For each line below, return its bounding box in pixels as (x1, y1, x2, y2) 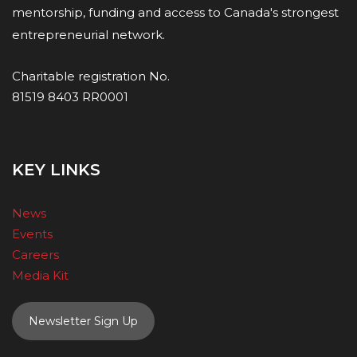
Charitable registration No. (12, 68, 170, 84)
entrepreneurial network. (12, 26, 165, 42)
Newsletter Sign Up (29, 313, 138, 328)
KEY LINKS (12, 159, 100, 179)
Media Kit (12, 267, 69, 283)
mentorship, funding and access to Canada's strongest (12, 4, 339, 20)
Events (12, 226, 53, 241)
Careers (12, 246, 59, 262)
